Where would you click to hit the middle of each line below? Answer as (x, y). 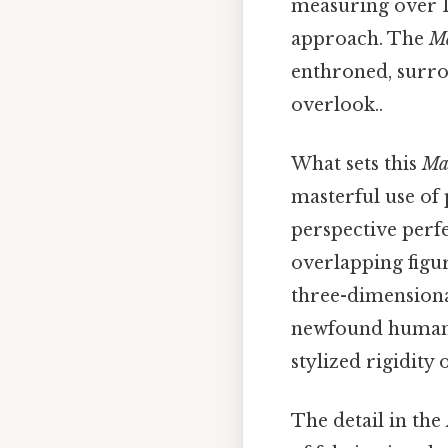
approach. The (360, 38)
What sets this (356, 164)
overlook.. (337, 104)
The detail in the (368, 421)
